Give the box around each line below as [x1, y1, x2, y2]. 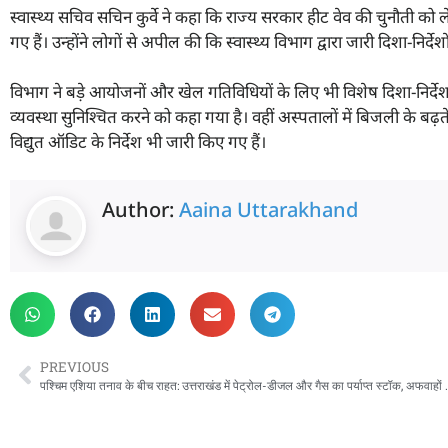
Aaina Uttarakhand [179, 195, 358, 223]
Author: [102, 195, 179, 223]
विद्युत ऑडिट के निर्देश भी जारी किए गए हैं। [10, 130, 266, 154]
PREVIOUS [40, 357, 109, 376]
